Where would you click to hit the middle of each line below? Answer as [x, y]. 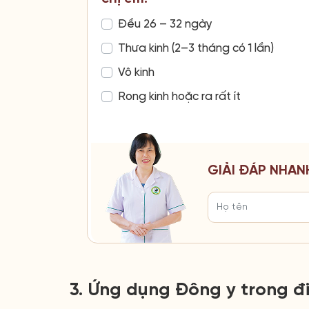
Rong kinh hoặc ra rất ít [179, 96]
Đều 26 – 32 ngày [165, 24]
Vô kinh [136, 72]
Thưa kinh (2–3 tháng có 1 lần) [196, 48]
